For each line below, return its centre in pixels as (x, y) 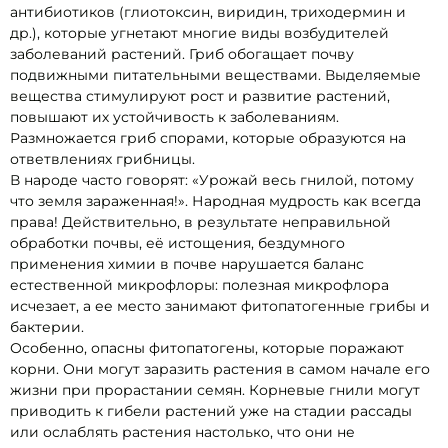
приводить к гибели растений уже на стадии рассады (211, 411)
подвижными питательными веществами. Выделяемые (215, 75)
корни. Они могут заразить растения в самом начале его (220, 369)
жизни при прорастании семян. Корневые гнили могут (215, 390)
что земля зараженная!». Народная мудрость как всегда (215, 201)
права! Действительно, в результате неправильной (200, 222)
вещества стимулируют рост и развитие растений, (200, 96)
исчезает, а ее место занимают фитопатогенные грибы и (220, 306)
